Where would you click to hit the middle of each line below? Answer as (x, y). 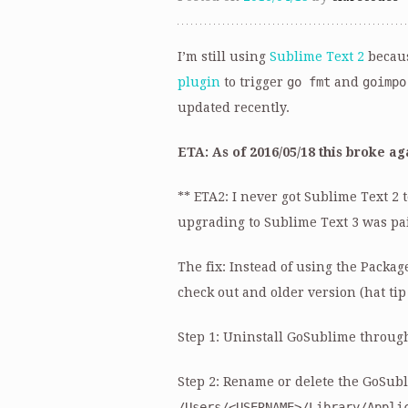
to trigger (253, 82)
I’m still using (223, 56)
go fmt (308, 82)
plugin (199, 82)
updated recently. (233, 107)
